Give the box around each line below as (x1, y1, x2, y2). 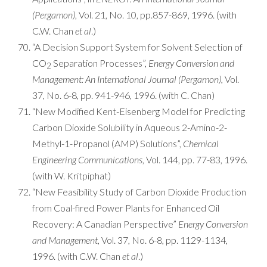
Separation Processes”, (51, 57, 148, 69)
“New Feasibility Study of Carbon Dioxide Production (32, 186, 246, 197)
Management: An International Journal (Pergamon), (32, 73, 223, 85)
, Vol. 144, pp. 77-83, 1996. (142, 154, 247, 165)
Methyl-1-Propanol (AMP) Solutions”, (32, 138, 183, 149)
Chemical (183, 138, 219, 149)
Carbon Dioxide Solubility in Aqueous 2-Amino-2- (32, 122, 227, 133)
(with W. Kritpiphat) (32, 170, 111, 181)
